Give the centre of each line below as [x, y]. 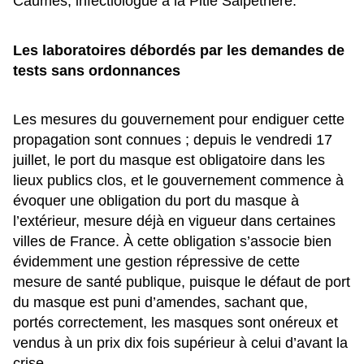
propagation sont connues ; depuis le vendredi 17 [173, 139]
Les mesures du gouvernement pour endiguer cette [179, 119]
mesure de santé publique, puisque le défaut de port [182, 282]
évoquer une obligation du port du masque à [156, 200]
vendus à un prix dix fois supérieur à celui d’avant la [180, 342]
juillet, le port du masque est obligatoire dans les [169, 160]
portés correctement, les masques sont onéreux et [175, 322]
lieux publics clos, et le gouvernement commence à [178, 180]
